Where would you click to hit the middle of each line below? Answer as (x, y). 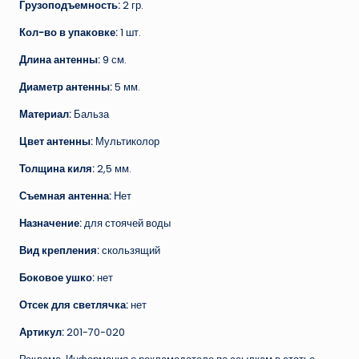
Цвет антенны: (57, 142)
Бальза (91, 115)
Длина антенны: (61, 60)
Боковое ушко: (58, 278)
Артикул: (43, 333)
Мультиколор (127, 142)
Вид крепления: (61, 251)
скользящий (131, 251)
